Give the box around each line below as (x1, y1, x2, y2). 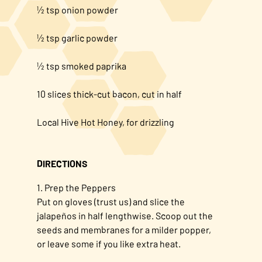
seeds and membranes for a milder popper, (36, 224, 211, 236)
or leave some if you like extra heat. (36, 238, 181, 250)
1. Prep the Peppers (36, 182, 116, 194)
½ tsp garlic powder (36, 32, 118, 44)
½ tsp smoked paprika (36, 60, 126, 72)
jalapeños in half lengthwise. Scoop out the (36, 210, 213, 222)
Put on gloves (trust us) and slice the (36, 196, 185, 208)
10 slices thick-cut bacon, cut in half (36, 88, 182, 100)
